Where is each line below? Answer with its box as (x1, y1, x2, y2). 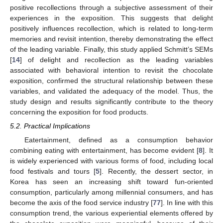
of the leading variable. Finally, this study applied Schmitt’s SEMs (10, 45, 213, 54)
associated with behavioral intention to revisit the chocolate (10, 66, 213, 75)
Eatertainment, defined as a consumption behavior (24, 136, 213, 144)
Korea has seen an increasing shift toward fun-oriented (10, 178, 213, 186)
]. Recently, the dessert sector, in (100, 167, 214, 176)
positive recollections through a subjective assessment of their (10, 3, 213, 12)
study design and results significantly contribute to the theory (10, 98, 213, 106)
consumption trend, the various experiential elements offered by (10, 209, 213, 218)
